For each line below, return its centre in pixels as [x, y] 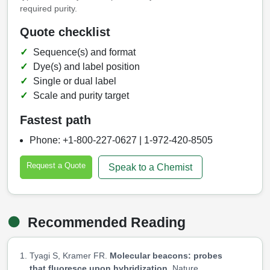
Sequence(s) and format [84, 52]
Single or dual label [75, 81]
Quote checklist [65, 32]
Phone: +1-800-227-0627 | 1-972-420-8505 [121, 140]
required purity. [49, 9]
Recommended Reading [105, 223]
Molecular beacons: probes [166, 255]
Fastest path [55, 120]
